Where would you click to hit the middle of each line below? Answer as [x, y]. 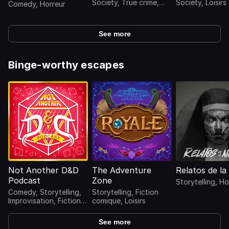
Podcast [24, 180]
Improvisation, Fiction [44, 201]
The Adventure [122, 170]
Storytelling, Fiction [125, 192]
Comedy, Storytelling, [45, 192]
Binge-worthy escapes [66, 65]
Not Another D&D [43, 170]
